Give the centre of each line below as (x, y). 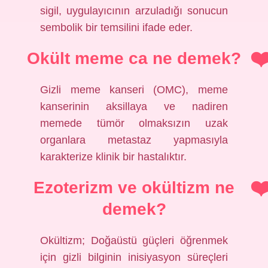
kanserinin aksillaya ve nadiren (134, 106)
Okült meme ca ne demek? (134, 58)
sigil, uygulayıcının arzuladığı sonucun (134, 11)
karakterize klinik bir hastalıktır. (114, 157)
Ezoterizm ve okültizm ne (134, 188)
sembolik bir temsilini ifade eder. (117, 28)
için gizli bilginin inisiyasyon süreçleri (134, 257)
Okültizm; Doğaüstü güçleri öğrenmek (134, 240)
